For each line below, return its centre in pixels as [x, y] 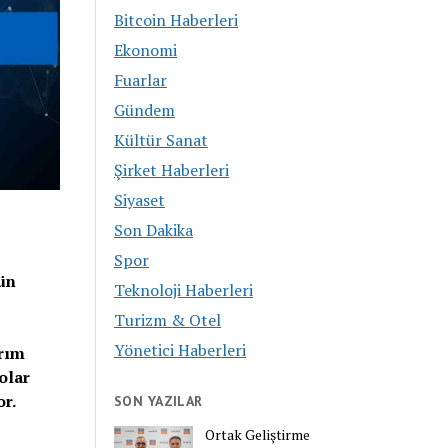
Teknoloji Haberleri [184, 290]
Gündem [145, 110]
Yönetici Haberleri [180, 350]
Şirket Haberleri [172, 170]
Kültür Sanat [161, 140]
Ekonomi [146, 50]
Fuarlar [141, 80]
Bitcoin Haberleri [176, 20]
